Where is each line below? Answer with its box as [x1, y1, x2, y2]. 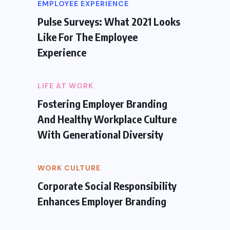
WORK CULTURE [37, 163, 101, 172]
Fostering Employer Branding [37, 97, 167, 110]
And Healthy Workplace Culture [37, 112, 177, 125]
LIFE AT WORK [37, 81, 93, 90]
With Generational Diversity [37, 127, 163, 141]
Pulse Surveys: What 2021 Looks [37, 14, 180, 28]
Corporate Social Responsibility [37, 179, 177, 192]
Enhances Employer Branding [37, 194, 166, 207]
